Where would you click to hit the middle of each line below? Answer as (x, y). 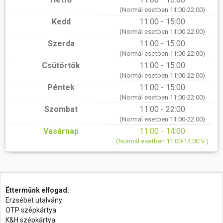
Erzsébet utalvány (34, 200)
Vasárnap (61, 131)
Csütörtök (61, 65)
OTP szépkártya (31, 210)
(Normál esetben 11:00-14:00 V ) (162, 141)
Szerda (61, 43)
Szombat (61, 109)
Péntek (61, 87)
